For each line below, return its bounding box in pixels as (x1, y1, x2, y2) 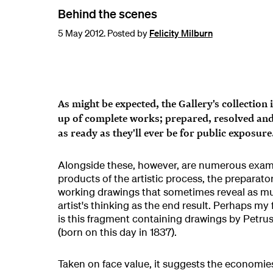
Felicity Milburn (149, 26, 213, 39)
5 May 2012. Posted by (57, 26, 149, 39)
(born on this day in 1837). (57, 225, 177, 238)
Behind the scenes (57, 5, 157, 21)
